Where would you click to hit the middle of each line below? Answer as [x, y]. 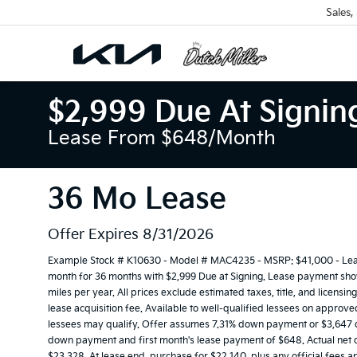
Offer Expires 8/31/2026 [131, 235]
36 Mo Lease [137, 200]
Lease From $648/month [162, 138]
